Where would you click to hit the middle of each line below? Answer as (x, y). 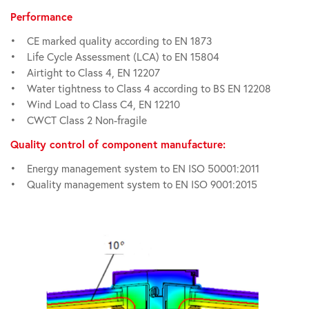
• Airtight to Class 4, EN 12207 (85, 73)
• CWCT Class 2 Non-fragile (79, 120)
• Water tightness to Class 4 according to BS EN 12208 (141, 89)
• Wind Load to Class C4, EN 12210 (95, 104)
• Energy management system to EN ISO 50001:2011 (135, 169)
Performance (41, 17)
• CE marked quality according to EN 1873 (111, 41)
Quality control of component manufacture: (118, 144)
